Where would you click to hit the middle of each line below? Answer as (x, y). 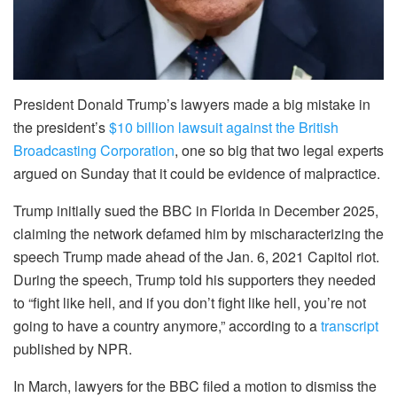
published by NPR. (73, 348)
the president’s (61, 127)
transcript (350, 325)
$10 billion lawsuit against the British (224, 127)
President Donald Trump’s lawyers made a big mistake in (192, 104)
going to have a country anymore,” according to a (167, 325)
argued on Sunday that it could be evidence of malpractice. (197, 173)
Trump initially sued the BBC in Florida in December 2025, (196, 210)
